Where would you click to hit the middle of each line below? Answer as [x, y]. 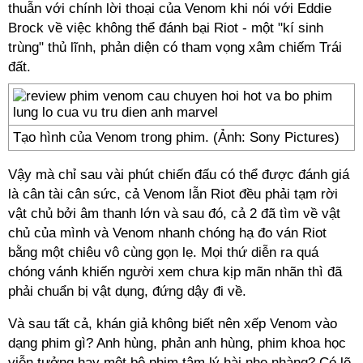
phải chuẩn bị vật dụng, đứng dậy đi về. [127, 291]
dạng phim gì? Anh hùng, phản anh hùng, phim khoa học [177, 343]
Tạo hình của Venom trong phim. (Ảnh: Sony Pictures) [176, 137]
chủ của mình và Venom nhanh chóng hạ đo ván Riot [167, 233]
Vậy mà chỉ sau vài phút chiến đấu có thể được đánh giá [179, 175]
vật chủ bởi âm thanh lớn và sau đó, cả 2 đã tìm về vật [174, 214]
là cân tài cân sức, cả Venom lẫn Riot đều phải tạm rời [173, 194]
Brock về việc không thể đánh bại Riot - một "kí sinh [166, 28]
